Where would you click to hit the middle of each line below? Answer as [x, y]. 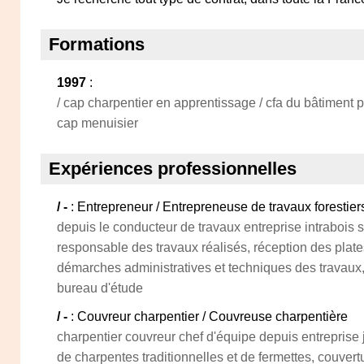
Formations [97, 44]
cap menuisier [97, 123]
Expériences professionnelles [173, 169]
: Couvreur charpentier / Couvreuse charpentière [209, 316]
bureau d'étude [100, 288]
